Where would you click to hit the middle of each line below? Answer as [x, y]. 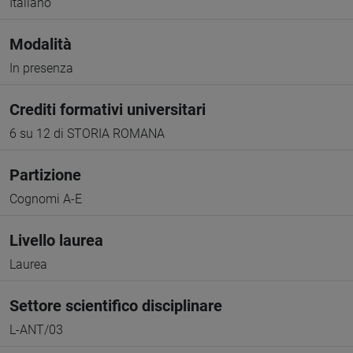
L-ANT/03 [36, 330]
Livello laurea [56, 240]
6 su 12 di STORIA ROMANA [87, 134]
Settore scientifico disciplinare [116, 306]
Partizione [45, 175]
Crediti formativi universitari [108, 110]
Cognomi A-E [46, 199]
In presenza [41, 68]
